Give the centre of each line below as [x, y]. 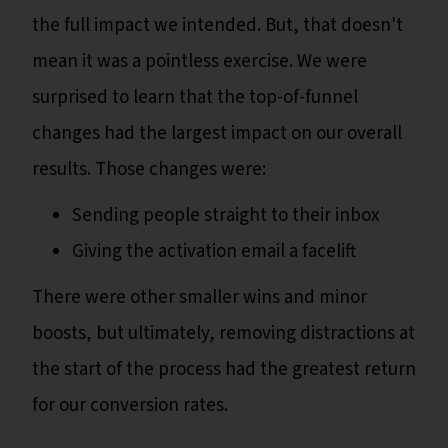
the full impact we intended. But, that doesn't [217, 26]
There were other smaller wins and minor [199, 298]
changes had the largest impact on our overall [217, 134]
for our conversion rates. [130, 406]
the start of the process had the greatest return [224, 370]
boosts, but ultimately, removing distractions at [223, 334]
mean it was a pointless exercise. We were [199, 62]
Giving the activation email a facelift [214, 252]
